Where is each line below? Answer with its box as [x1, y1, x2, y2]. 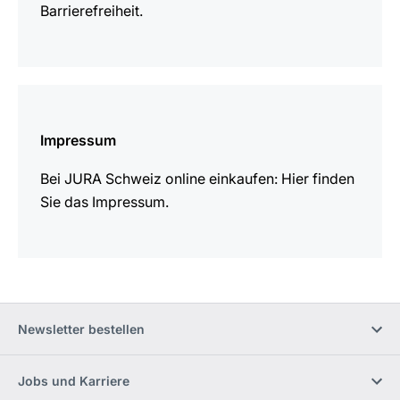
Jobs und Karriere [18, 373, 129, 388]
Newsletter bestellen [18, 321, 145, 337]
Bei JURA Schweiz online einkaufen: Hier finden [40, 170, 354, 187]
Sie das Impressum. [40, 193, 169, 211]
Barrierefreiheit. [40, 2, 143, 20]
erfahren [17, 110, 73, 128]
